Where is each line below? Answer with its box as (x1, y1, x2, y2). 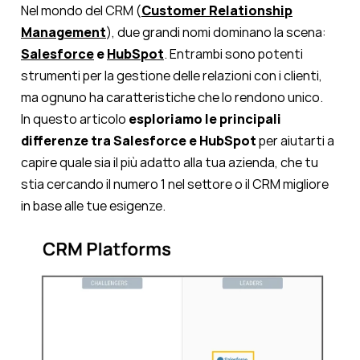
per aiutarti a (256, 132, 334, 149)
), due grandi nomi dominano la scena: (106, 23, 326, 41)
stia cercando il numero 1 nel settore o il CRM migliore (21, 175, 329, 193)
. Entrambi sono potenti (164, 45, 303, 63)
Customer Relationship (141, 2, 292, 19)
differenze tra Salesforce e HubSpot (21, 132, 256, 149)
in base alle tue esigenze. (21, 197, 166, 215)
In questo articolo (21, 110, 129, 128)
